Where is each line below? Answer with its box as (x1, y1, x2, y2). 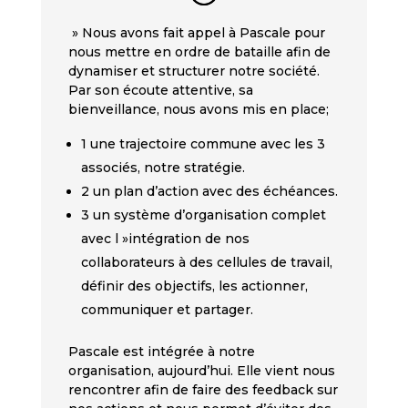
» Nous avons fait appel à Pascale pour (67, 25, 325, 42)
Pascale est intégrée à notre (67, 343, 255, 361)
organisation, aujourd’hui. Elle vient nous (67, 362, 335, 380)
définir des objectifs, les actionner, (80, 278, 308, 295)
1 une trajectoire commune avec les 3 (80, 136, 325, 153)
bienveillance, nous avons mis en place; (67, 101, 329, 118)
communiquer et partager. (80, 301, 253, 319)
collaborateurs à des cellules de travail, (80, 254, 332, 271)
